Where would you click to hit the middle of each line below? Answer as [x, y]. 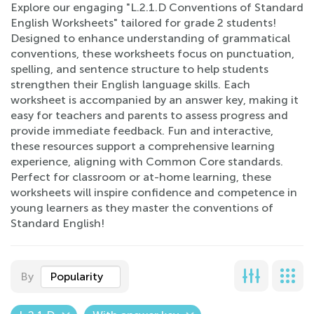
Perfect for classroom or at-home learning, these [141, 177]
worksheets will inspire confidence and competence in [154, 192]
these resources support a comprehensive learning [143, 146]
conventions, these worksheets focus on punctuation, [152, 54]
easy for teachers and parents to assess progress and [149, 115]
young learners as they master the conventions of [142, 208]
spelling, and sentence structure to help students [139, 69]
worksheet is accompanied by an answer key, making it [155, 100]
